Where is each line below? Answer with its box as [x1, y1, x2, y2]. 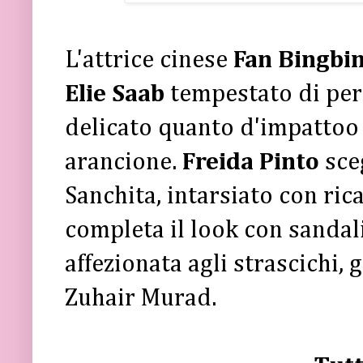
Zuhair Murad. [65, 285, 216, 311]
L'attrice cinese [65, 47, 233, 73]
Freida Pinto [182, 149, 319, 175]
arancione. [65, 149, 182, 175]
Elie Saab [65, 81, 164, 107]
